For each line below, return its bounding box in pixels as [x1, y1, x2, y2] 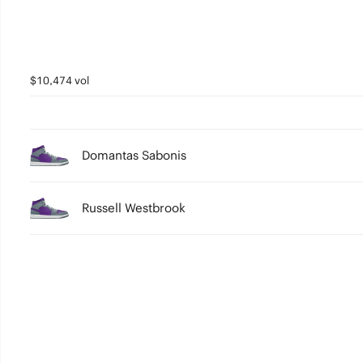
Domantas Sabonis [81, 147, 186, 163]
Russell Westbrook [81, 200, 186, 216]
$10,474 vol [29, 74, 89, 88]
